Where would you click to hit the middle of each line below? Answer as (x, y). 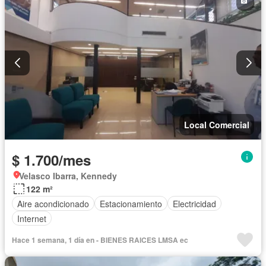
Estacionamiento (131, 203)
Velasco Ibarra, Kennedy (68, 176)
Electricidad (194, 203)
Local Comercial (217, 125)
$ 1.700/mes (51, 160)
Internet (32, 218)
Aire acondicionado (53, 203)
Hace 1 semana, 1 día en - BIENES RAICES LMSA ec (100, 240)
